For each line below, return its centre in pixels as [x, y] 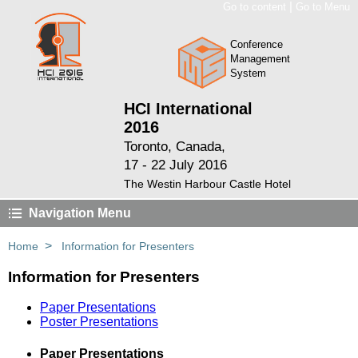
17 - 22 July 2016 [175, 165]
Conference [256, 44]
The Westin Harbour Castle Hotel [207, 184]
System [248, 73]
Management [260, 59]
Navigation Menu [80, 213]
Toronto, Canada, [175, 147]
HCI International [188, 109]
